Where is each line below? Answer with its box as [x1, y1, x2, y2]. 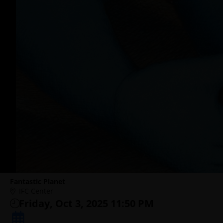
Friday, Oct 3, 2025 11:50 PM [19, 197, 154, 210]
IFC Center [19, 186, 53, 196]
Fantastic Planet [10, 177, 65, 186]
